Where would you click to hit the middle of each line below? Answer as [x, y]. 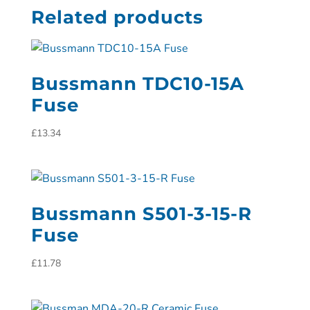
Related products [117, 17]
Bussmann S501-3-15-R [141, 214]
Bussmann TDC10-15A [137, 84]
